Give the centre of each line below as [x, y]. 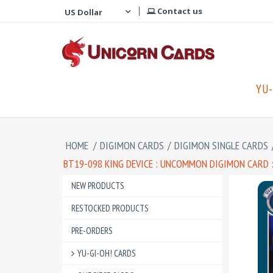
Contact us [179, 11]
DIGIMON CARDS [132, 145]
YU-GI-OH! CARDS [107, 253]
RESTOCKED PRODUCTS [110, 208]
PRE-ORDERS [92, 231]
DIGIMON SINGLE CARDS [221, 145]
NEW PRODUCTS [98, 186]
